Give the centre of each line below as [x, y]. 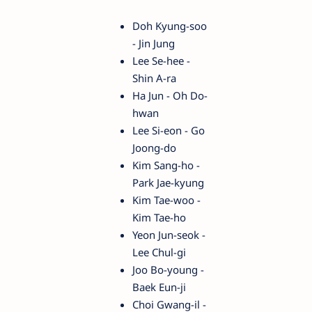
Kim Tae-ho [159, 218]
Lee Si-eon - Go [169, 131]
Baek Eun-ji [159, 287]
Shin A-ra [154, 78]
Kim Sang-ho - [166, 165]
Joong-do [154, 148]
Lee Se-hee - [161, 61]
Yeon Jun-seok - [169, 235]
